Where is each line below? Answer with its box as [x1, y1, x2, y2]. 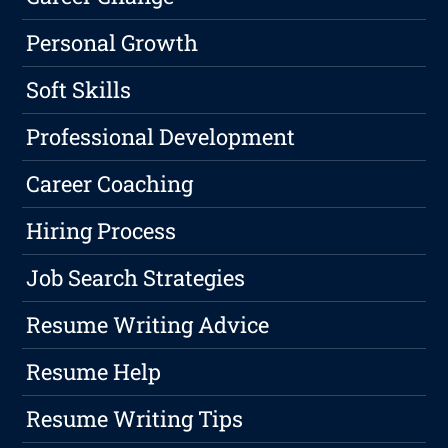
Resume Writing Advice [26, 310, 270, 340]
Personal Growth [26, 28, 199, 58]
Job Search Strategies [26, 263, 246, 293]
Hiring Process [26, 216, 177, 246]
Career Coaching [26, 169, 194, 199]
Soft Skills [26, 75, 132, 105]
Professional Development [26, 122, 296, 152]
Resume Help [26, 357, 162, 387]
